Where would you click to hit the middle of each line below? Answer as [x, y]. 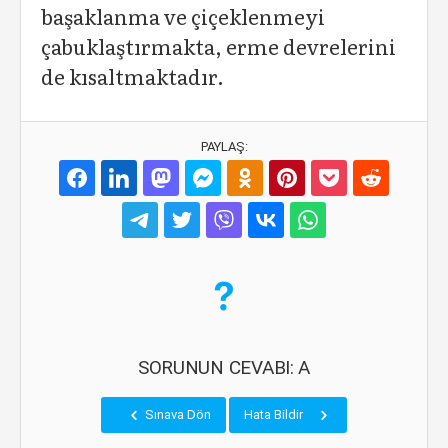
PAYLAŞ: [224, 146]
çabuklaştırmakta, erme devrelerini [218, 46]
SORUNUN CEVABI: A [224, 367]
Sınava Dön [176, 414]
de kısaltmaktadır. [132, 76]
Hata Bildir [275, 414]
